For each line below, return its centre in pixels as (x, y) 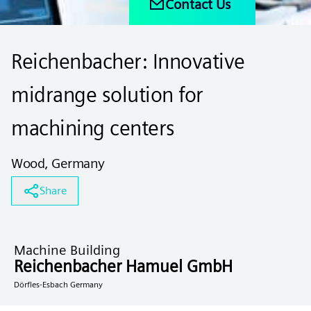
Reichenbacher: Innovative (128, 61)
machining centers (93, 128)
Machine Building (67, 250)
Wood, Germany (58, 163)
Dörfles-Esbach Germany (58, 284)
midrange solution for (107, 94)
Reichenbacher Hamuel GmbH (123, 266)
